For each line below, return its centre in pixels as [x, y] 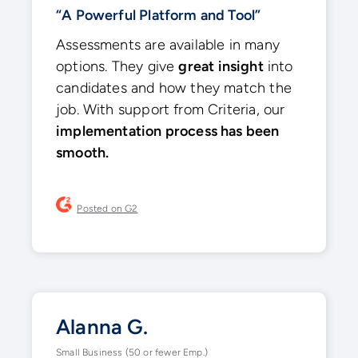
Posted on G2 [107, 208]
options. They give [117, 67]
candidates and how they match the [174, 88]
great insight [221, 67]
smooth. [83, 153]
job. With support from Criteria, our [171, 110]
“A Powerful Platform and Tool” [159, 15]
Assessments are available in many [168, 45]
